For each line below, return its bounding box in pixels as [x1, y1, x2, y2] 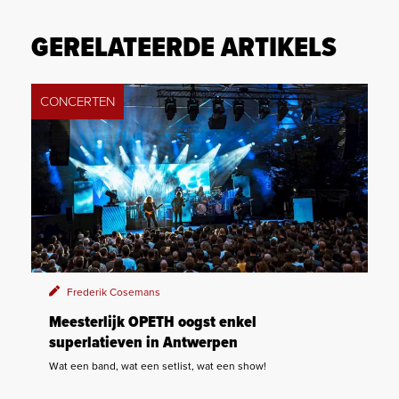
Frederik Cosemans [67, 286, 160, 299]
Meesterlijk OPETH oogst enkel [49, 313, 256, 334]
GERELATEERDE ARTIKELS [31, 29, 337, 67]
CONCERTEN [40, 93, 115, 110]
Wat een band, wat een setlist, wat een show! [49, 360, 266, 373]
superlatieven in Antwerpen [49, 333, 238, 354]
